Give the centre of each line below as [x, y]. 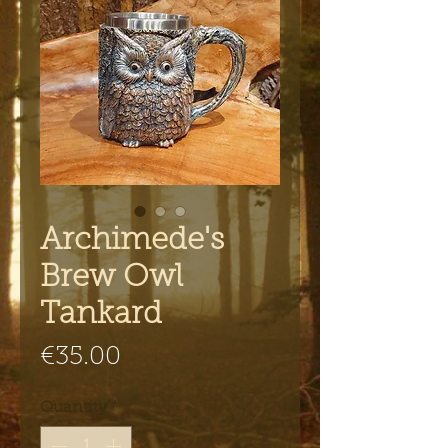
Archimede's [132, 241]
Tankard [101, 315]
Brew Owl [111, 278]
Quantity [73, 407]
